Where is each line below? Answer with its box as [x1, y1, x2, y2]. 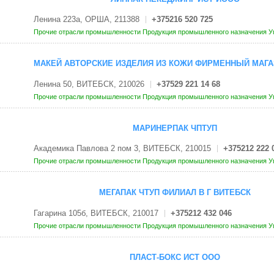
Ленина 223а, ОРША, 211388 [33, 14, 139, 24]
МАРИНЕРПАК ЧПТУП [133, 123, 217, 133]
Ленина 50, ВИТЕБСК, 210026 [33, 79, 144, 89]
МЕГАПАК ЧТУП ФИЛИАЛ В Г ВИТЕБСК [99, 188, 251, 198]
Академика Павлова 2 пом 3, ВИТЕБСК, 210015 [33, 144, 211, 154]
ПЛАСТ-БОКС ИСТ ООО [130, 252, 220, 262]
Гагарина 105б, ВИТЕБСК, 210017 [33, 208, 158, 218]
